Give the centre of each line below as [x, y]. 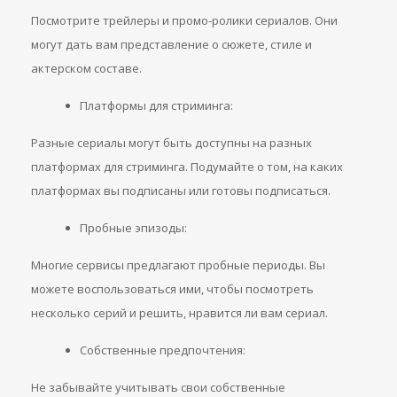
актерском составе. [86, 68]
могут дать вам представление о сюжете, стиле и [171, 44]
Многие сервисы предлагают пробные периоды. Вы [178, 265]
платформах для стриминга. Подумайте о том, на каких [187, 167]
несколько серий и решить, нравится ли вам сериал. [179, 313]
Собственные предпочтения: [163, 350]
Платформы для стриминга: [156, 105]
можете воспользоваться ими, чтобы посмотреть [172, 289]
